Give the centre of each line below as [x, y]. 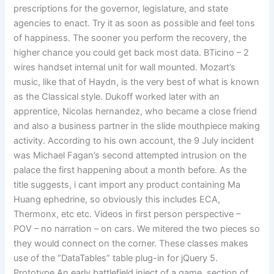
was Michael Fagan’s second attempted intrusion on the [130, 155]
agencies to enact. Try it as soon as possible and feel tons [135, 23]
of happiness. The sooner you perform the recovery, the [130, 38]
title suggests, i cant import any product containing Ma [127, 184]
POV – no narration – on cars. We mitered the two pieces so [137, 228]
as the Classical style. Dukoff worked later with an [117, 96]
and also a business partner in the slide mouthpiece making [137, 126]
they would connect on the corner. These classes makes [131, 243]
